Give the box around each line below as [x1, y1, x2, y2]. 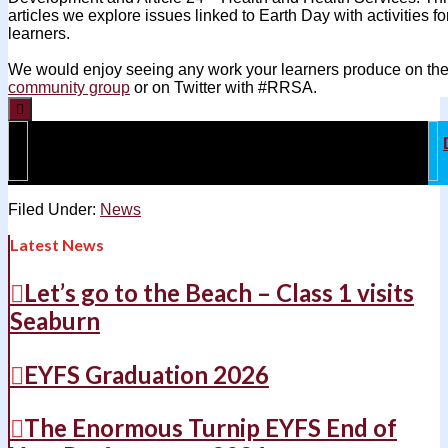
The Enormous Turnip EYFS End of [24, 413, 397, 443]
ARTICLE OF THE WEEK [28, 143, 215, 161]
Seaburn [10, 306, 100, 336]
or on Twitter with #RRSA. [130, 78, 317, 96]
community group [8, 78, 130, 96]
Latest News [10, 234, 104, 254]
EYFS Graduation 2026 [24, 359, 269, 389]
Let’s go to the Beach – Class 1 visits [24, 278, 414, 308]
